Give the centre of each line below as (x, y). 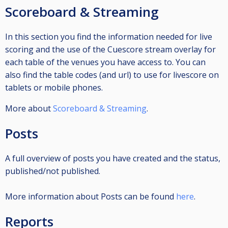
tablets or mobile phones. (54, 88)
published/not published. (53, 171)
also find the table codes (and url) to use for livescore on (112, 75)
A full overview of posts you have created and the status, (113, 159)
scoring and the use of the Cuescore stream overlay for (110, 50)
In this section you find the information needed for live (109, 37)
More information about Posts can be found (91, 197)
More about (29, 109)
